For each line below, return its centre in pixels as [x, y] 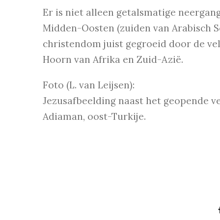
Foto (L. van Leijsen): [89, 85]
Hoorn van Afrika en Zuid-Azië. [114, 60]
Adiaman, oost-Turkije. [94, 117]
